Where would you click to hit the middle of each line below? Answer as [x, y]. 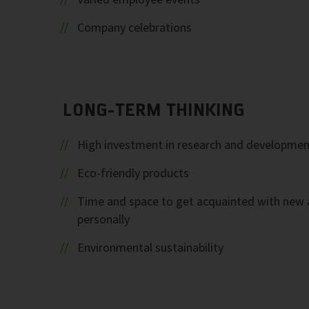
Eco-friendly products [133, 173]
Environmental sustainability [150, 247]
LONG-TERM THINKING [154, 109]
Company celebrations [134, 27]
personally [103, 219]
